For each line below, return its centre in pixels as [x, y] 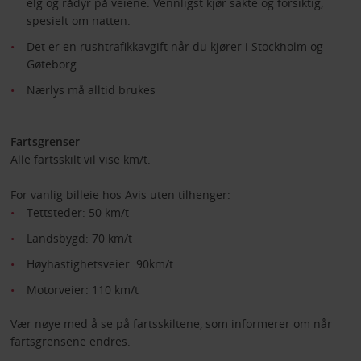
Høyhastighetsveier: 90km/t [100, 264]
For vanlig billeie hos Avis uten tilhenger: [120, 195]
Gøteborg [51, 64]
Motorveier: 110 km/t [82, 290]
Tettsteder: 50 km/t [77, 213]
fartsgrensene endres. [70, 342]
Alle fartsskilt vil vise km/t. [80, 160]
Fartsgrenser [45, 142]
